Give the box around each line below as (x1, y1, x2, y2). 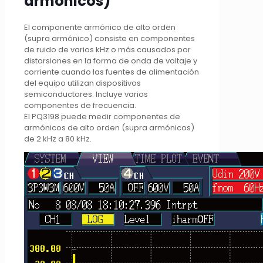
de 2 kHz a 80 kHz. (24, 133, 92, 145)
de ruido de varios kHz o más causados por (24, 44, 191, 56)
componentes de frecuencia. (24, 100, 136, 112)
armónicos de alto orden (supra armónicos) (24, 122, 194, 134)
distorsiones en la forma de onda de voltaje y (24, 55, 197, 67)
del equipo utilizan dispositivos (24, 77, 141, 89)
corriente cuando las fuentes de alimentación (24, 66, 199, 78)
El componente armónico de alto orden (24, 22, 176, 33)
